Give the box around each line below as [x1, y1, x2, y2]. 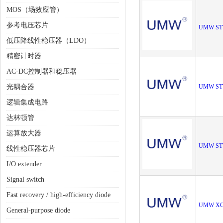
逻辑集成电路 [6, 99, 48, 106]
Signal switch [6, 176, 44, 183]
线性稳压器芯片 [6, 145, 55, 152]
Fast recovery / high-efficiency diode [6, 191, 111, 199]
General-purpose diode [6, 207, 70, 214]
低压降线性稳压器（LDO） [6, 37, 91, 44]
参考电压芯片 [6, 21, 48, 29]
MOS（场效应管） [6, 6, 63, 13]
